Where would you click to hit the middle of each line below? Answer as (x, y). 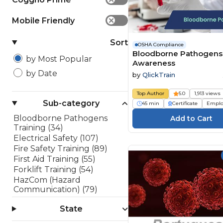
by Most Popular (59, 59)
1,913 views (208, 93)
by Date (42, 73)
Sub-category (71, 103)
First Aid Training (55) (55, 159)
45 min (151, 103)
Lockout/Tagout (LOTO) (62, 200)
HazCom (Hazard (47, 180)
